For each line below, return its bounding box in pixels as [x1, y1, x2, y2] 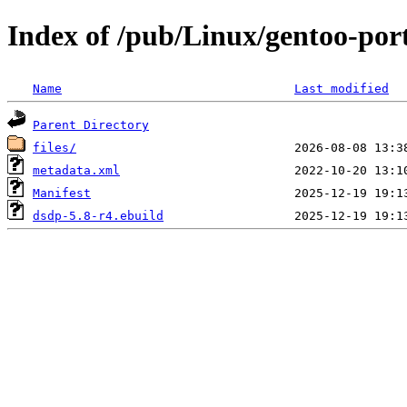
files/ [33, 140, 76, 154]
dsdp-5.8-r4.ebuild [33, 208, 164, 223]
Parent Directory [33, 117, 149, 132]
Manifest [33, 185, 91, 200]
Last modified [294, 81, 389, 95]
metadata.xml [33, 163, 120, 177]
